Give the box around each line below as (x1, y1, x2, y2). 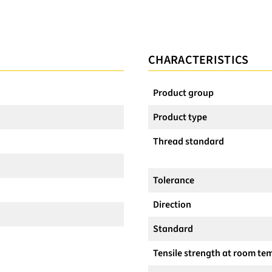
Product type (153, 110, 207, 124)
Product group (153, 86, 214, 100)
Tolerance (153, 174, 194, 188)
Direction (153, 198, 191, 212)
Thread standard (153, 135, 224, 149)
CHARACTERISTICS (148, 52, 249, 69)
